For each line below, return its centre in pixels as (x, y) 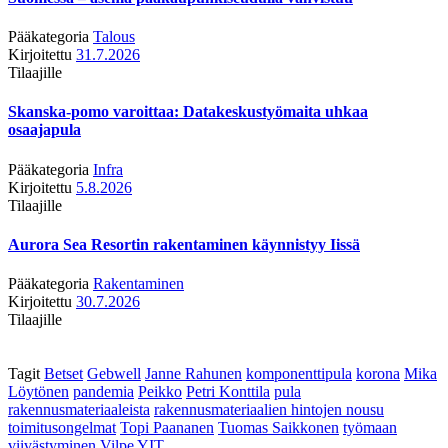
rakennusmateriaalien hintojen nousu (269, 410)
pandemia (103, 392)
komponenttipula (299, 374)
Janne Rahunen (193, 374)
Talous (114, 36)
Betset (63, 374)
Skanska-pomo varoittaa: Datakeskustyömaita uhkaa (188, 112)
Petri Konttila (228, 392)
